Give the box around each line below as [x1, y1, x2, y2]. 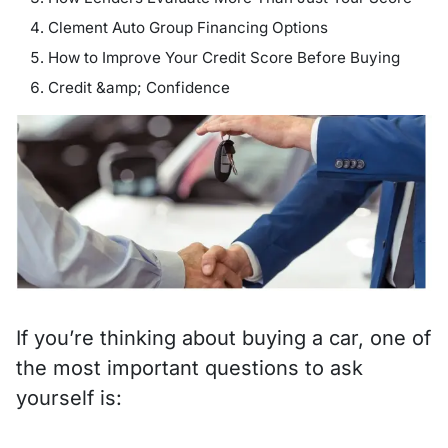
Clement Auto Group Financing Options [48, 18, 328, 37]
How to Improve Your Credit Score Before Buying [48, 48, 400, 67]
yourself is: [16, 385, 122, 410]
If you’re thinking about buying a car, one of [16, 325, 431, 350]
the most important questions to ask [16, 355, 363, 380]
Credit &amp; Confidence [48, 78, 230, 97]
